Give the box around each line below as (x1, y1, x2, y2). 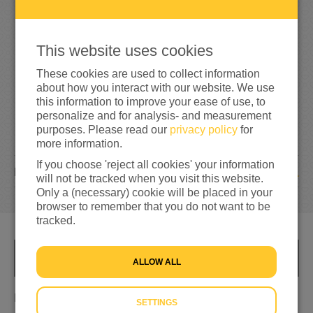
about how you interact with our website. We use (36, 82, 275, 94)
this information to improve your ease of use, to (36, 96, 266, 108)
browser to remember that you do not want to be (36, 201, 271, 212)
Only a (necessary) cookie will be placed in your (36, 187, 273, 198)
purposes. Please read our (36, 124, 170, 136)
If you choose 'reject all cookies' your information (36, 159, 275, 170)
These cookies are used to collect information (36, 68, 261, 80)
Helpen (14, 291, 50, 304)
